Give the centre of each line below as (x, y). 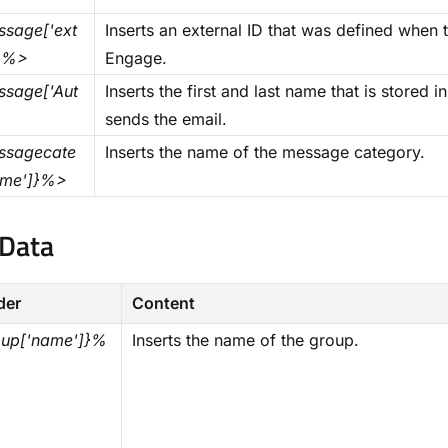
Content (163, 303)
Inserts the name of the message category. (265, 152)
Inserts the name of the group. (245, 340)
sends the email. (166, 119)
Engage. (136, 58)
